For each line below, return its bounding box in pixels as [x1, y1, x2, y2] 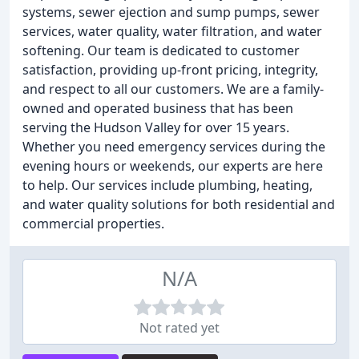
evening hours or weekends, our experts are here [22, 157, 323, 175]
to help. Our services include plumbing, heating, [22, 176, 313, 194]
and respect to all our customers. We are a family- [22, 80, 324, 98]
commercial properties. [22, 215, 164, 232]
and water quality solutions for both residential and [22, 196, 335, 213]
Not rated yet [139, 319, 220, 337]
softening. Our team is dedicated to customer [22, 42, 300, 59]
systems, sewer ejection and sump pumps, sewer [22, 3, 320, 21]
